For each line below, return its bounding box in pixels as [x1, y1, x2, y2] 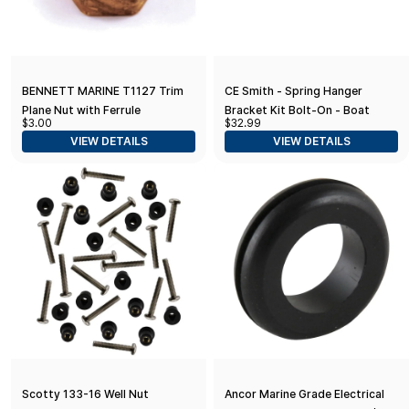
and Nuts [225, 142, 274, 156]
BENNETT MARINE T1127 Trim [22, 84, 184, 99]
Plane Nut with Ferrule [22, 103, 141, 118]
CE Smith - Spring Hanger [225, 84, 362, 99]
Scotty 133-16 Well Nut [22, 386, 149, 401]
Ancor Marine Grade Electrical [225, 386, 384, 401]
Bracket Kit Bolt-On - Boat [225, 103, 370, 118]
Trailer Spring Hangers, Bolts [225, 122, 381, 137]
